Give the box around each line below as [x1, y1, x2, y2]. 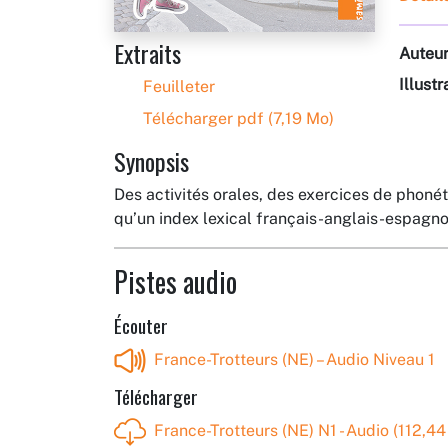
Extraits [114, 35, 181, 72]
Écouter [114, 311, 168, 341]
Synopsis [114, 143, 189, 180]
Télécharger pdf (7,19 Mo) [139, 109, 334, 129]
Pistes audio [114, 261, 237, 303]
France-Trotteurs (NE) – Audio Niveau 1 [154, 350, 435, 370]
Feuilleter [139, 77, 215, 97]
